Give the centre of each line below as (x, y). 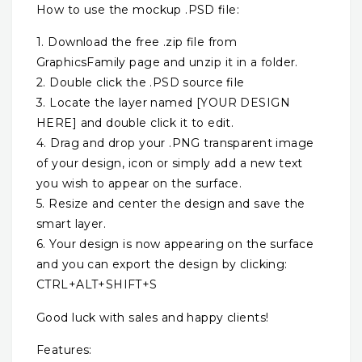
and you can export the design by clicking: (162, 265)
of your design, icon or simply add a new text (170, 164)
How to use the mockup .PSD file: (138, 10)
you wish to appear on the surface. (139, 184)
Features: (64, 350)
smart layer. (72, 224)
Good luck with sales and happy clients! (153, 317)
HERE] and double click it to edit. (135, 123)
